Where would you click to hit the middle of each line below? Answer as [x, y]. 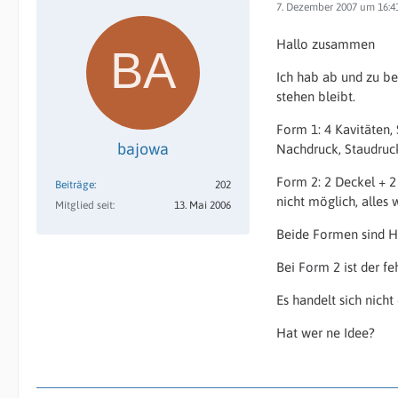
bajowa [143, 149]
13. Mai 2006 [203, 205]
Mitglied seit [84, 205]
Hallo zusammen [326, 44]
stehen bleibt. [316, 96]
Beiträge [75, 185]
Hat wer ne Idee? [326, 333]
